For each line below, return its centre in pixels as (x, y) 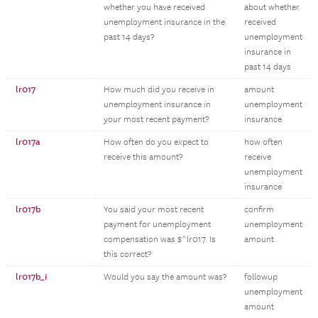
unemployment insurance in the (164, 22)
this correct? (127, 254)
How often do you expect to (156, 142)
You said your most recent (154, 210)
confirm (259, 210)
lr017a (28, 142)
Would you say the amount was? (165, 277)
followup (261, 277)
